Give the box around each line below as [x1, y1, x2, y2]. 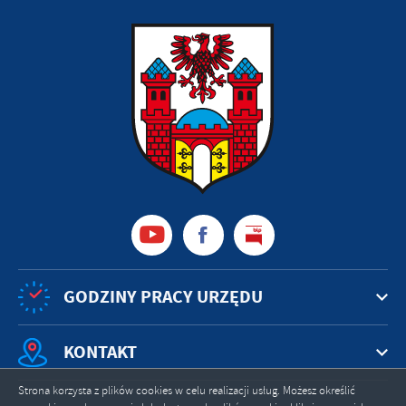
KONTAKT [63, 340, 137, 365]
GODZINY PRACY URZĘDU [63, 285, 263, 310]
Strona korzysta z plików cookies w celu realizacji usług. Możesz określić [18, 383, 355, 398]
